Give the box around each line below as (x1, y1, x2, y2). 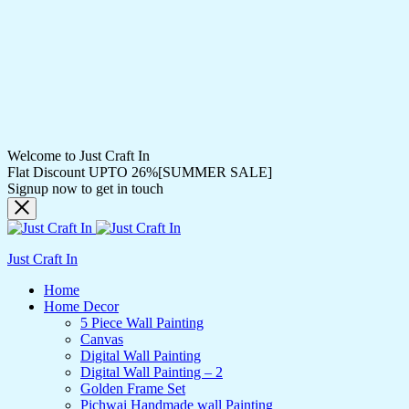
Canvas (80, 331, 123, 347)
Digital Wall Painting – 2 (80, 364, 223, 380)
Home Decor (44, 299, 119, 314)
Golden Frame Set (80, 381, 185, 396)
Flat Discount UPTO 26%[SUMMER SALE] (7, 164, 272, 180)
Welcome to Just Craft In (7, 148, 150, 163)
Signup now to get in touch (7, 181, 163, 196)
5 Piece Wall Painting (80, 315, 204, 330)
